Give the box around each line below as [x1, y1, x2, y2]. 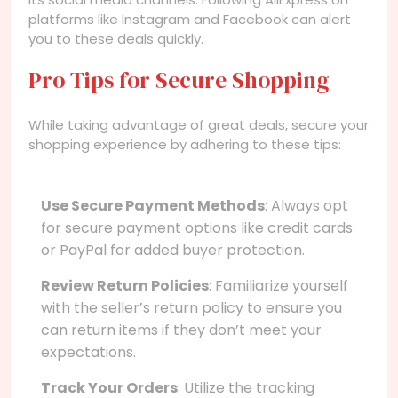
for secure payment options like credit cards [41, 217, 353, 238]
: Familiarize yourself [209, 275, 348, 296]
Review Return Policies [41, 275, 209, 296]
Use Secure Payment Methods [41, 195, 265, 216]
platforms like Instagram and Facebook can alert [28, 9, 351, 28]
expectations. [41, 341, 136, 362]
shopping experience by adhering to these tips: [28, 134, 341, 154]
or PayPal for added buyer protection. [41, 239, 305, 260]
